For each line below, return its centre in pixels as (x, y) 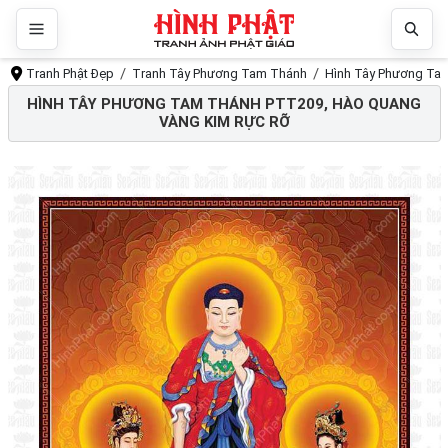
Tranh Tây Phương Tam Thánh (220, 73)
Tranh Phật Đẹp (70, 73)
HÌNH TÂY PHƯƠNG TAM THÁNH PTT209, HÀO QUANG (224, 104)
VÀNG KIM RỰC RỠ (224, 122)
